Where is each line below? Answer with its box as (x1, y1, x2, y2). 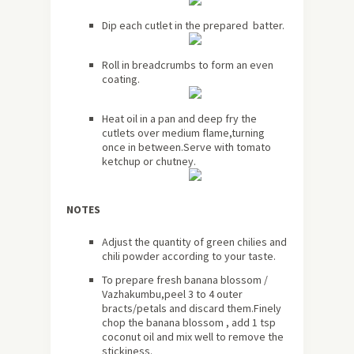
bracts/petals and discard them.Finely (102, 301, 281, 316)
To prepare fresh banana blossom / (102, 273, 268, 288)
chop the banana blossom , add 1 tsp (102, 315, 276, 330)
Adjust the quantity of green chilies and (102, 235, 287, 250)
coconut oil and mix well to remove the (102, 330, 284, 345)
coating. (102, 72, 140, 87)
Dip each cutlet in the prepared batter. (102, 18, 284, 33)
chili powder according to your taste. (102, 249, 276, 264)
